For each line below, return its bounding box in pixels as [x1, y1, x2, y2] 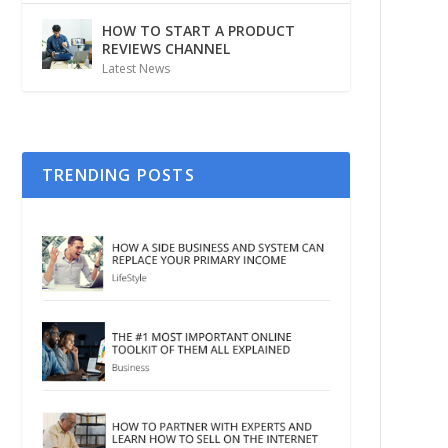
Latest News [101, 60, 170, 78]
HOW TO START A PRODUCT [101, 21, 295, 41]
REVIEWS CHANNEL [101, 39, 230, 59]
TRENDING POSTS [41, 163, 195, 186]
